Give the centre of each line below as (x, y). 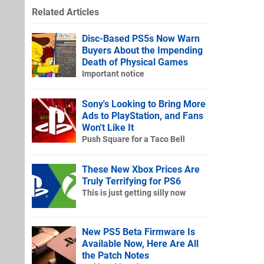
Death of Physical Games (135, 62)
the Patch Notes (115, 255)
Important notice (113, 74)
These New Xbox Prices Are (141, 169)
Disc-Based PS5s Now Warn (141, 38)
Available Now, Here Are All (140, 243)
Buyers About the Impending (142, 50)
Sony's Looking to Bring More (144, 104)
